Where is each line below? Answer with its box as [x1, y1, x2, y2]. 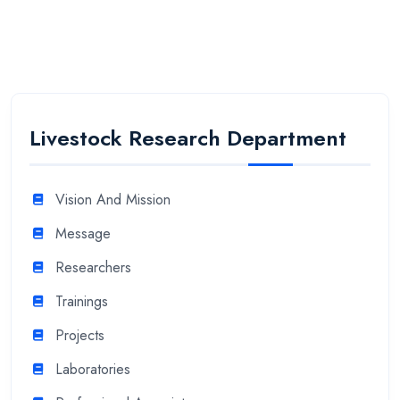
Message [55, 222, 111, 244]
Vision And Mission [55, 188, 171, 210]
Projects [55, 324, 104, 346]
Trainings [55, 290, 108, 312]
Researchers [55, 256, 131, 278]
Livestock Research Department [29, 121, 346, 154]
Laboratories [55, 358, 130, 379]
